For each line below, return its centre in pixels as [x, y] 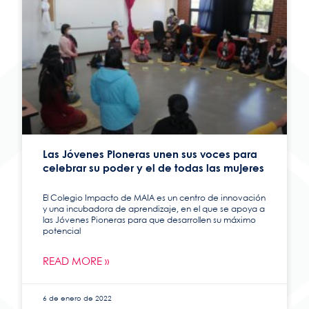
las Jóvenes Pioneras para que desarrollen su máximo [150, 221]
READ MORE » [76, 262]
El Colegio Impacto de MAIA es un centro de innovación [154, 199]
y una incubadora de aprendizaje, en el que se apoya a [154, 210]
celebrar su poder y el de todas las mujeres [154, 169]
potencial [62, 232]
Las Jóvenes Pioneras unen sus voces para [150, 156]
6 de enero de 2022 [78, 299]
